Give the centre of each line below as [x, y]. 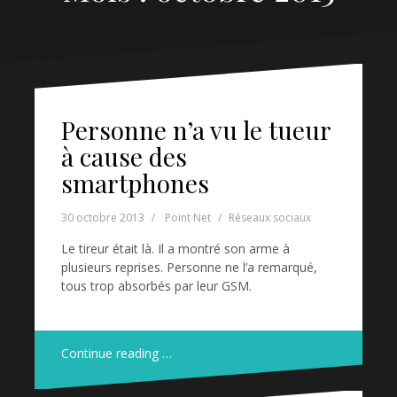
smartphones [135, 183]
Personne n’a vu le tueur [196, 130]
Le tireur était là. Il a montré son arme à [175, 249]
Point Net [188, 218]
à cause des [124, 157]
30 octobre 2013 [103, 218]
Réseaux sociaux [270, 218]
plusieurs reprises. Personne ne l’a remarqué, [189, 268]
